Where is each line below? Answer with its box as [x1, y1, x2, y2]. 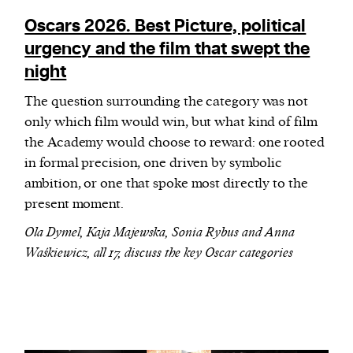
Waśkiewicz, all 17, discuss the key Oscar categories [24, 244, 294, 262]
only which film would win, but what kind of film [24, 113, 318, 132]
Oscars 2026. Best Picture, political [24, 15, 307, 39]
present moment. [24, 195, 124, 214]
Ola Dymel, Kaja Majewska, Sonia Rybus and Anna [24, 224, 295, 242]
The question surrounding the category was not [24, 93, 308, 111]
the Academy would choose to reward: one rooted [24, 134, 325, 152]
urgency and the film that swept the [24, 38, 310, 61]
